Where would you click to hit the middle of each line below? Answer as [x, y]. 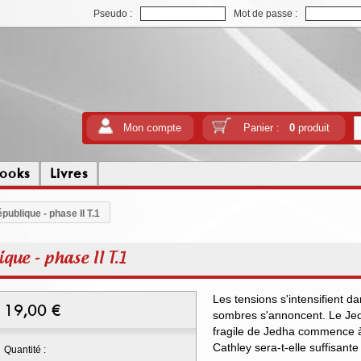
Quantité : [25, 350]
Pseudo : [113, 14]
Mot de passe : [266, 14]
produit [312, 128]
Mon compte [152, 128]
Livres [69, 173]
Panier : [266, 128]
